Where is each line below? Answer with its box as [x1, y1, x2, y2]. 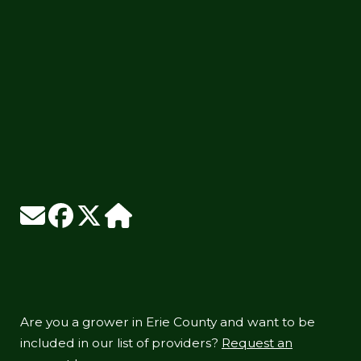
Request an [222, 335, 293, 351]
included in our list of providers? [20, 335, 222, 351]
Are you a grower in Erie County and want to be [20, 314, 315, 330]
